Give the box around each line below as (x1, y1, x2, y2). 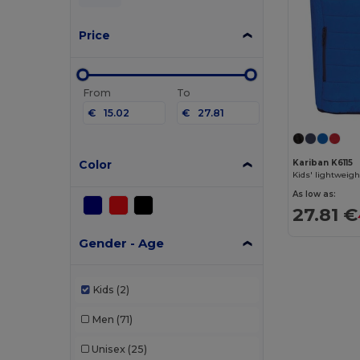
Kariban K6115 (292, 157, 354, 168)
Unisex (91, 343, 125, 355)
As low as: (292, 188, 337, 199)
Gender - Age (79, 235, 165, 251)
